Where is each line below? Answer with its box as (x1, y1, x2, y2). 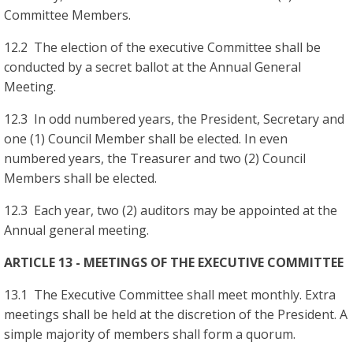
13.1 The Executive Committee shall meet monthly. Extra (4, 285, 336, 303)
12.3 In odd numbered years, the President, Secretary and (4, 110, 344, 128)
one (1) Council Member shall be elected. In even (4, 129, 288, 147)
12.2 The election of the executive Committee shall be (4, 38, 321, 56)
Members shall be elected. (4, 169, 157, 187)
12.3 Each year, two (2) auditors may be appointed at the (4, 201, 337, 219)
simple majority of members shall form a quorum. (4, 325, 295, 343)
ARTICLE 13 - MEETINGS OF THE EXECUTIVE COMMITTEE (4, 253, 344, 271)
